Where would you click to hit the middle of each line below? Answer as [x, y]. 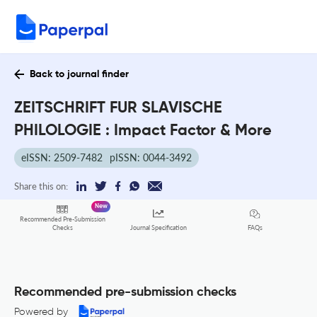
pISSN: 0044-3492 [151, 157]
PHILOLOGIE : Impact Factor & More [143, 131]
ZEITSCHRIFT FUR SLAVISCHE [118, 108]
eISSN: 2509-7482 [62, 157]
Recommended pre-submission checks [125, 293]
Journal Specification [158, 228]
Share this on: [41, 186]
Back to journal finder [79, 74]
